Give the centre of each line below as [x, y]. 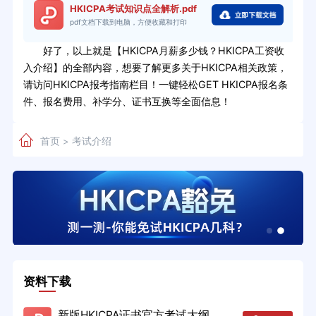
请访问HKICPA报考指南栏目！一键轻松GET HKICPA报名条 [155, 84]
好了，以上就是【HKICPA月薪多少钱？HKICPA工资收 [153, 50]
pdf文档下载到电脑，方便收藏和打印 [129, 22]
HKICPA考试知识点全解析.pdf [134, 9]
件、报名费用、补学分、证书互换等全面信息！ [127, 101]
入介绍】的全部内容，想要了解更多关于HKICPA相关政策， [155, 67]
